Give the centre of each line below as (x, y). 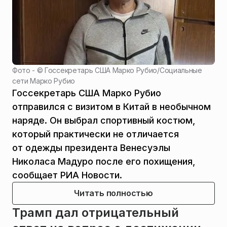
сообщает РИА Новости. (67, 175)
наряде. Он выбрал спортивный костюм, (104, 120)
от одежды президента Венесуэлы (91, 147)
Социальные (181, 70)
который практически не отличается (96, 134)
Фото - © (29, 70)
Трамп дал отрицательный (96, 212)
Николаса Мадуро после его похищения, (104, 161)
